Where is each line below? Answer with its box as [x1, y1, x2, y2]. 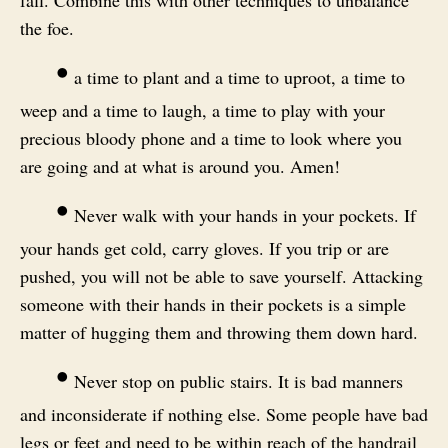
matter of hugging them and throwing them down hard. [20, 319, 418, 344]
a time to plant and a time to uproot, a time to [69, 64, 405, 89]
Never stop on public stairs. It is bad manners [69, 368, 403, 393]
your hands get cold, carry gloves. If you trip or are [20, 235, 389, 260]
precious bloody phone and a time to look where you [20, 125, 402, 150]
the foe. [20, 15, 74, 40]
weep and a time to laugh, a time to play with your [20, 97, 385, 122]
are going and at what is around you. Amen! [20, 153, 340, 178]
